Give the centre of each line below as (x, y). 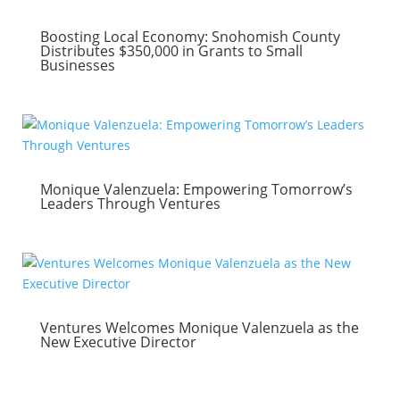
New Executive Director (118, 342)
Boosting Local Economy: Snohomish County (190, 37)
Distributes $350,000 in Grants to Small (171, 51)
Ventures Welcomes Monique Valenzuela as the (199, 328)
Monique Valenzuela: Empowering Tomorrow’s (196, 189)
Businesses (77, 65)
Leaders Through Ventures (130, 204)
